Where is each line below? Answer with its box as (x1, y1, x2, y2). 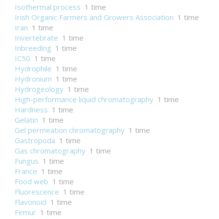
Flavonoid (15, 197, 46, 207)
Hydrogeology (15, 84, 64, 94)
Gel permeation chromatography (15, 125, 125, 135)
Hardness (15, 105, 48, 114)
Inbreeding (15, 43, 51, 53)
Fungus (15, 156, 39, 166)
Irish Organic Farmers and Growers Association (15, 12, 174, 22)
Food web (15, 176, 48, 186)
